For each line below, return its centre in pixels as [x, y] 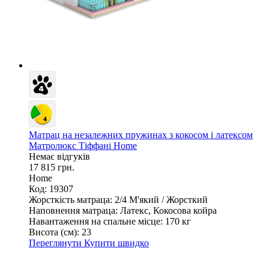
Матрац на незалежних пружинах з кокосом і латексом [141, 134]
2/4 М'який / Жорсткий [161, 199]
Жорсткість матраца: [71, 199]
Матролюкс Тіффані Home [83, 145]
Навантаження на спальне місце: [96, 221]
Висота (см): [54, 232]
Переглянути [56, 243]
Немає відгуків [59, 156]
